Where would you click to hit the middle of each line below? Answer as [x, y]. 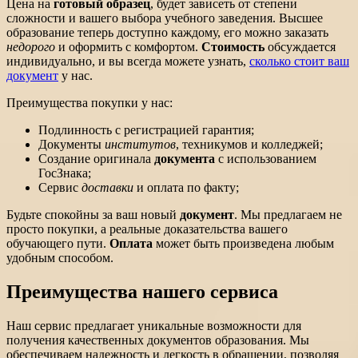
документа [185, 158]
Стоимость [233, 46]
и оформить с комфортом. [128, 46]
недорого [31, 46]
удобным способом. [60, 257]
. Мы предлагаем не [288, 214]
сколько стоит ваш [299, 61]
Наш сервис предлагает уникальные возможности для [154, 325]
